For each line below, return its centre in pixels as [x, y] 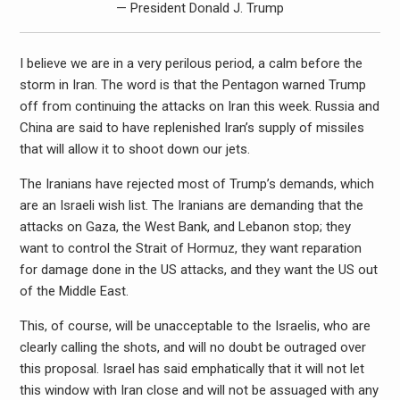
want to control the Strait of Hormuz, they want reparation [190, 249]
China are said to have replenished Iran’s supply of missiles [192, 128]
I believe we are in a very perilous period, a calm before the [191, 64]
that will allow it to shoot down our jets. [134, 150]
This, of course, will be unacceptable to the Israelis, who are [195, 326]
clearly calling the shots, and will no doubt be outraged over [192, 348]
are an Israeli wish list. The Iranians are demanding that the [191, 206]
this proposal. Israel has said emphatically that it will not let [192, 369]
